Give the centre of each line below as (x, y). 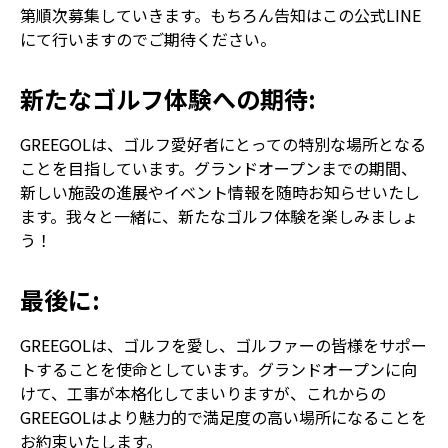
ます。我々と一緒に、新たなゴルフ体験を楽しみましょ (219, 216)
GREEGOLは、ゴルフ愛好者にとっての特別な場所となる (223, 144)
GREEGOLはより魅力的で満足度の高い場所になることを (223, 417)
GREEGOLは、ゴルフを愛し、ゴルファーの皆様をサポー (223, 345)
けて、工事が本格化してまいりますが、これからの (203, 393)
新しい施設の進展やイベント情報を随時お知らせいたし (220, 192)
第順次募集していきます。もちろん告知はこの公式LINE (220, 15)
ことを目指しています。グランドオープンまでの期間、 (218, 168)
